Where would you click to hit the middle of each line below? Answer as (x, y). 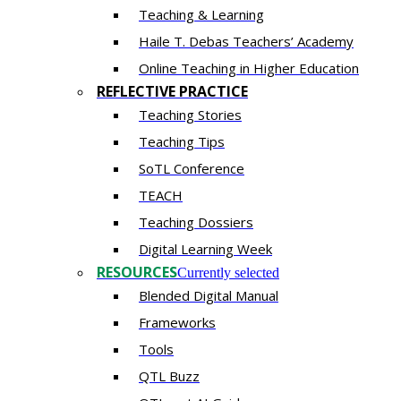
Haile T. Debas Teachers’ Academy (246, 42)
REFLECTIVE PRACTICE (172, 92)
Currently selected (228, 273)
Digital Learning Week (205, 249)
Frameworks (177, 323)
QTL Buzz (169, 376)
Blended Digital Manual (209, 296)
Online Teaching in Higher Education (249, 68)
